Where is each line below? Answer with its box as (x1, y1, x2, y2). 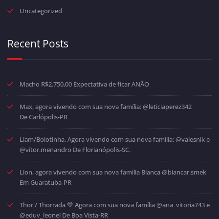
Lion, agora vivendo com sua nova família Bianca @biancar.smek (20, 167, 206, 176)
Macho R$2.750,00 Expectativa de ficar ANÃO (20, 79, 149, 88)
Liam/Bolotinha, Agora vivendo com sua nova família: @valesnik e (20, 134, 210, 144)
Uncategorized (20, 6, 62, 15)
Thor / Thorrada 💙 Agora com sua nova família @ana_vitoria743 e (20, 200, 210, 209)
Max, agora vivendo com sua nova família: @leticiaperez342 (20, 102, 192, 111)
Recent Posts (7, 36, 68, 50)
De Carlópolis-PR (20, 112, 67, 121)
